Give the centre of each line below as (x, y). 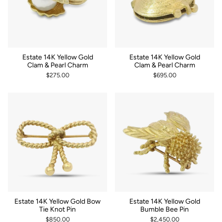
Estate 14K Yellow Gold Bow (57, 201)
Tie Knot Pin (57, 209)
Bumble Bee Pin (165, 209)
